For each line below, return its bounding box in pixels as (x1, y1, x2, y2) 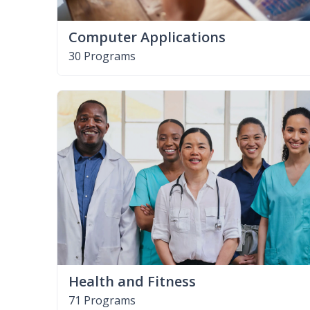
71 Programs (69, 292, 136, 308)
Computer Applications (69, 27, 226, 46)
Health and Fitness (69, 271, 196, 291)
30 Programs (69, 48, 136, 64)
